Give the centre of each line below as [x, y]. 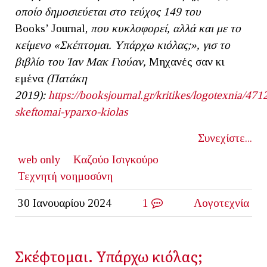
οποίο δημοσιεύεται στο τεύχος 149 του [108, 11]
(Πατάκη [65, 78]
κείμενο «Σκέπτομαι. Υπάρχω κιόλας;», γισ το [122, 45]
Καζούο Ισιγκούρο [116, 159]
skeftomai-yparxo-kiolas [71, 111]
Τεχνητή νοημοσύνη [65, 176]
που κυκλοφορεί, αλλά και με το [164, 28]
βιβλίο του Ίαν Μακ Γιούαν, [82, 61]
